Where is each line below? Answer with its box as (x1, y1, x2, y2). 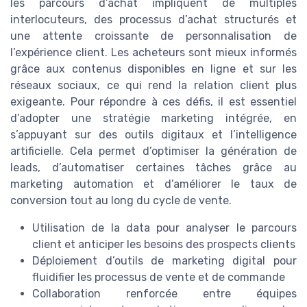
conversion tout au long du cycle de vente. (10, 194, 232, 208)
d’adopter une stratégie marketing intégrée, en (10, 112, 297, 125)
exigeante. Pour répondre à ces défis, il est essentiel (10, 95, 297, 109)
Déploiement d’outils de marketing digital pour (32, 254, 297, 268)
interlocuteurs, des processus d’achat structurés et (10, 13, 297, 27)
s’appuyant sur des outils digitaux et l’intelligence (10, 128, 297, 142)
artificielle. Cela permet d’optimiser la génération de (10, 145, 297, 158)
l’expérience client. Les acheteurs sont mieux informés (10, 46, 297, 60)
